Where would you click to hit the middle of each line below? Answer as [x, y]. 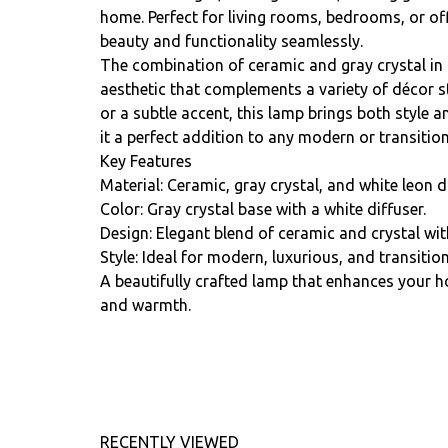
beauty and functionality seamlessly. [231, 41]
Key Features [146, 161]
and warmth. [145, 305]
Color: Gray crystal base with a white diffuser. [263, 209]
